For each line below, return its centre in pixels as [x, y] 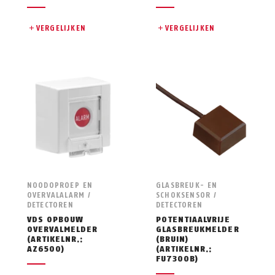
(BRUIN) [172, 239]
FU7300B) [177, 258]
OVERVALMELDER [62, 229]
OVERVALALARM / [59, 195]
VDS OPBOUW [55, 219]
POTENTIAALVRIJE [193, 219]
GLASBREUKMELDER [197, 229]
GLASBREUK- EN [187, 185]
